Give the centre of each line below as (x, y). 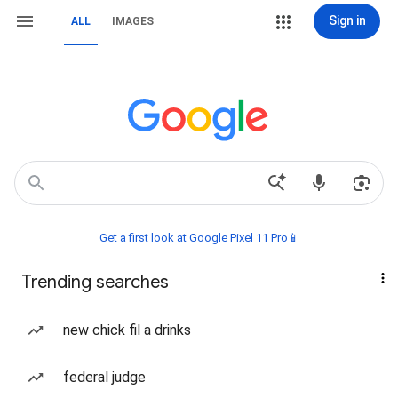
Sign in (347, 20)
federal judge (104, 377)
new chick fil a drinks (127, 330)
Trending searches (95, 282)
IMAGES (133, 21)
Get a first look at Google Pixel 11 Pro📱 (199, 238)
